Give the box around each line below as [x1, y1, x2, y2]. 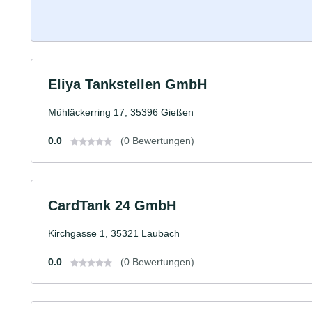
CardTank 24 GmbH [48, 197, 176, 213]
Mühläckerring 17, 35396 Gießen [48, 106, 194, 118]
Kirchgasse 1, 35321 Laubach [48, 227, 180, 239]
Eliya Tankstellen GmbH [48, 76, 207, 92]
